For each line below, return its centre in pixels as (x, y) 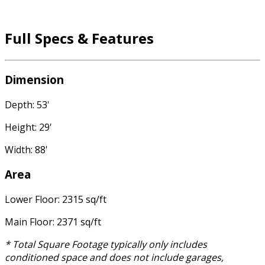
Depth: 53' (27, 104)
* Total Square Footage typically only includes (106, 245)
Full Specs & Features (79, 38)
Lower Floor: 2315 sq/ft (56, 200)
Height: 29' (28, 127)
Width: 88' (26, 149)
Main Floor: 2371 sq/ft (53, 222)
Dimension (34, 79)
